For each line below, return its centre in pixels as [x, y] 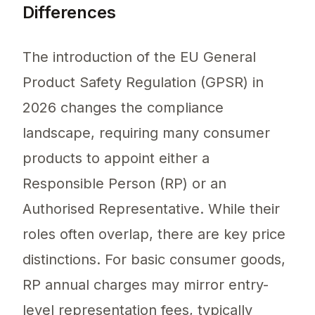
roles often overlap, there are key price [154, 234]
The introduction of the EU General [139, 57]
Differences [69, 13]
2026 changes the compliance [123, 108]
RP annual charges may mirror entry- [146, 285]
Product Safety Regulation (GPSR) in [143, 83]
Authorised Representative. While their [151, 209]
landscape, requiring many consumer [146, 133]
